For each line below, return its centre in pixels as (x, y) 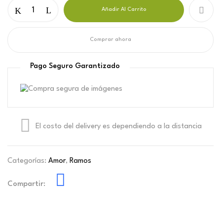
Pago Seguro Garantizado (75, 66)
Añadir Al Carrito (124, 10)
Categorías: (28, 161)
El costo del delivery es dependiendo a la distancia (118, 126)
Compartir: (26, 184)
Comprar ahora (110, 40)
